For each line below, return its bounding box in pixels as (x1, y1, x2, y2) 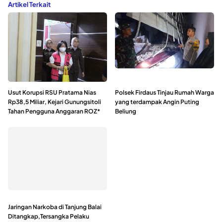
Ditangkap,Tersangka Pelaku (8, 213, 89, 221)
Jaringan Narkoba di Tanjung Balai (8, 203, 102, 211)
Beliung (115, 108, 136, 115)
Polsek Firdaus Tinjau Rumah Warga (115, 89, 214, 97)
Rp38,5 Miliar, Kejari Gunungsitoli (8, 98, 101, 106)
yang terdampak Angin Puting (115, 98, 199, 106)
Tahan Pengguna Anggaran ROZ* (8, 108, 100, 115)
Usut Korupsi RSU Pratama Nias (8, 89, 96, 97)
